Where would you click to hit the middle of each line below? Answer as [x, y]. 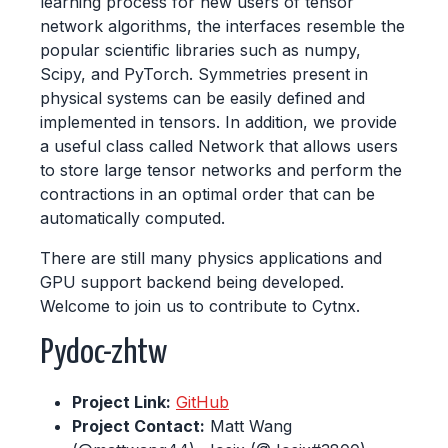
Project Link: [121, 402]
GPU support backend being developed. [192, 282]
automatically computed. [132, 218]
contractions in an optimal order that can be [207, 194]
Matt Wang [248, 426]
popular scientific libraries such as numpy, [200, 50]
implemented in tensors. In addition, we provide [218, 122]
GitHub [202, 402]
